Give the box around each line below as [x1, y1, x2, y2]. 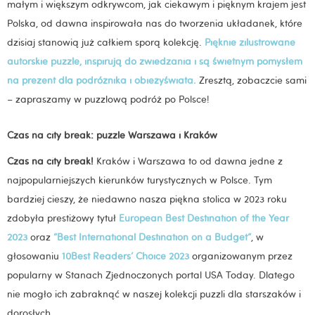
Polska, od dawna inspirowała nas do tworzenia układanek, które [7, 17, 302, 30]
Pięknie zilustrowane [205, 36, 295, 49]
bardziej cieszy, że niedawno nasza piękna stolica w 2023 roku [7, 192, 287, 205]
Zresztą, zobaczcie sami [196, 74, 307, 87]
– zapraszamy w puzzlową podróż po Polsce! [7, 93, 210, 106]
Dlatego [259, 268, 295, 281]
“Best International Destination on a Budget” [53, 230, 251, 243]
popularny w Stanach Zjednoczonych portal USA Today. [7, 268, 259, 281]
